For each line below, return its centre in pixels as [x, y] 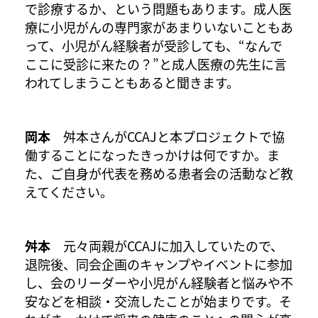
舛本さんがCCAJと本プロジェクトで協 [168, 137]
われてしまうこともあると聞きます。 [132, 83]
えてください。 [69, 192]
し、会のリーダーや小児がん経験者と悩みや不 [159, 283]
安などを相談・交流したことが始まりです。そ [158, 301]
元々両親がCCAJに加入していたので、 [167, 246]
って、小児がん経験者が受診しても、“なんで [154, 46]
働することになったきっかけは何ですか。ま [152, 155]
